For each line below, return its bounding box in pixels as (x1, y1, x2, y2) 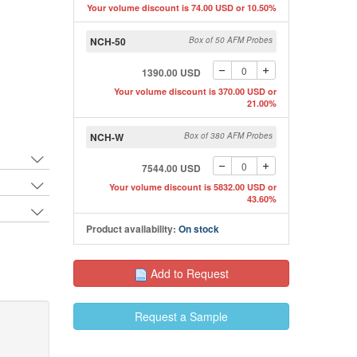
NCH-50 (90, 34, 126, 49)
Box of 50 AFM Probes (189, 34, 273, 45)
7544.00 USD (142, 161, 202, 175)
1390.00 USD (142, 65, 202, 80)
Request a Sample (135, 308, 228, 325)
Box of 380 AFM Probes (184, 130, 273, 141)
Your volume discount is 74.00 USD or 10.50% (87, 2, 277, 14)
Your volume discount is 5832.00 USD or (109, 181, 277, 193)
